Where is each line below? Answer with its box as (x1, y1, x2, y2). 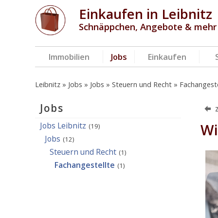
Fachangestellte (54, 160, 115, 170)
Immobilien (48, 51, 90, 62)
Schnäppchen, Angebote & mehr (79, 21, 217, 33)
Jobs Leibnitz (40, 120, 86, 131)
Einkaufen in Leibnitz (79, 5, 212, 23)
